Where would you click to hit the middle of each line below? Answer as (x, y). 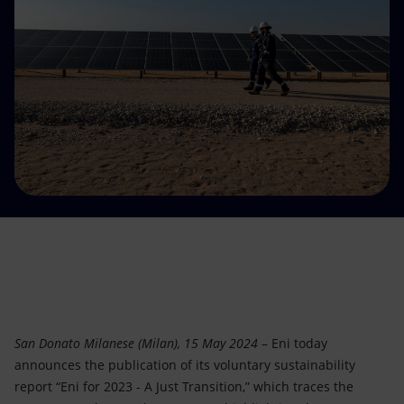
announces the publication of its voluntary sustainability (185, 365)
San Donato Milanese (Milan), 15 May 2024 (138, 343)
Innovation (59, 49)
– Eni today (294, 343)
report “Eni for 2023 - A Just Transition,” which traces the (184, 386)
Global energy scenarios (106, 94)
